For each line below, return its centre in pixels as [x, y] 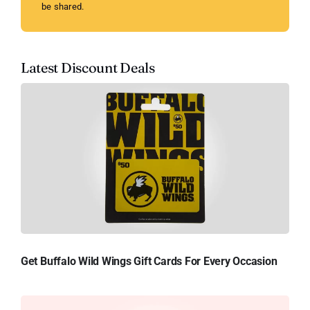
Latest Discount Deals [88, 68]
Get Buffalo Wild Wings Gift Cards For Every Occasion [149, 262]
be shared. [63, 7]
